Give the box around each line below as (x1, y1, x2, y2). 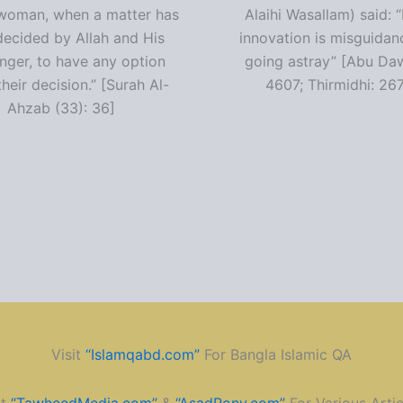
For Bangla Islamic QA (200, 345, 352, 364)
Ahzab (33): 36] (6, 99, 115, 118)
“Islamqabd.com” (85, 345, 200, 364)
